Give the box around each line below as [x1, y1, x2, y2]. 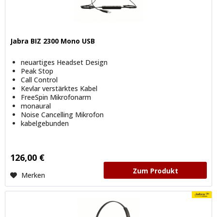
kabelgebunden [21, 118, 69, 128]
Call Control [21, 75, 58, 84]
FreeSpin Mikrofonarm [21, 92, 92, 102]
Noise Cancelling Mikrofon [21, 109, 104, 119]
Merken [21, 170, 46, 180]
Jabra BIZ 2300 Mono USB [10, 36, 95, 46]
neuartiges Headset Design [21, 57, 108, 67]
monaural [21, 101, 51, 110]
